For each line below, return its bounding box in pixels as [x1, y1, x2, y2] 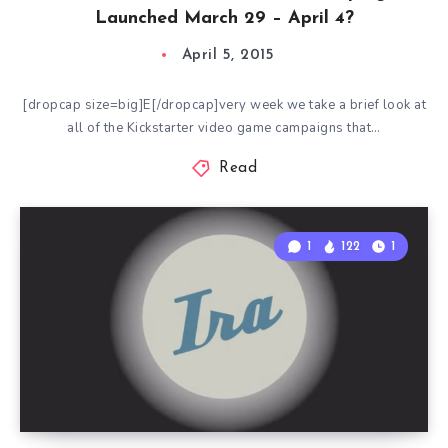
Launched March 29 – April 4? [94, 9, 354, 28]
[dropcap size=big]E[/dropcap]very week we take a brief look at [22, 96, 426, 114]
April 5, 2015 [181, 48, 275, 63]
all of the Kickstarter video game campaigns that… [67, 119, 381, 137]
